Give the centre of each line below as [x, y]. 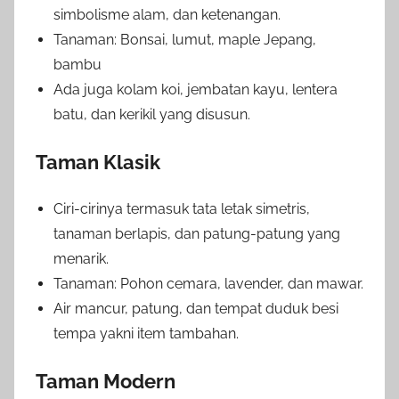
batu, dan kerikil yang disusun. [152, 114]
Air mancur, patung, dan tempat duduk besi [196, 308]
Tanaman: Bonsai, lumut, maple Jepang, [185, 39]
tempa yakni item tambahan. [146, 333]
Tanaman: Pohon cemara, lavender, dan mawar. [208, 283]
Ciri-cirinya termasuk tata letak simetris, [182, 208]
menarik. [81, 258]
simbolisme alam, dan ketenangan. [167, 14]
